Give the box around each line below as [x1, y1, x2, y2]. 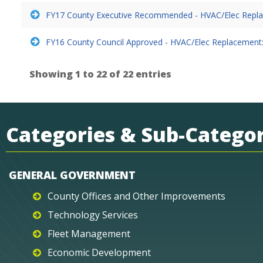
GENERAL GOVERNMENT [9, 167, 136, 182]
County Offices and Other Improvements [48, 189, 225, 203]
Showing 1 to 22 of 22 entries [29, 67, 171, 80]
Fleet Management [48, 227, 130, 240]
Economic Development [48, 245, 151, 259]
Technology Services [48, 208, 138, 221]
